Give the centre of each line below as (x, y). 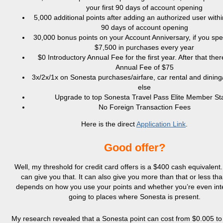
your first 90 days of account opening (144, 7)
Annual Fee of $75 (144, 67)
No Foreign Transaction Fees (144, 107)
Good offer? (134, 148)
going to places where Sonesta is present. (134, 197)
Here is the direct (109, 124)
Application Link (161, 124)
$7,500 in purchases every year (144, 47)
